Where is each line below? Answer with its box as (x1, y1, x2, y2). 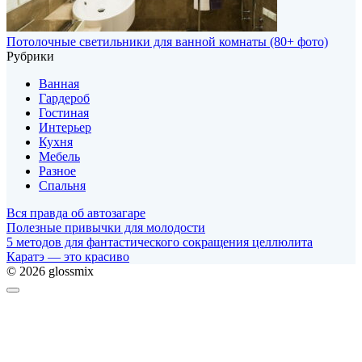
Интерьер (39, 120, 91, 134)
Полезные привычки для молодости (6, 220, 205, 234)
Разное (39, 163, 76, 178)
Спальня (39, 178, 86, 192)
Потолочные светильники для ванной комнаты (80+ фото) (6, 34, 328, 48)
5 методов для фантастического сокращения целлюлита (6, 234, 313, 249)
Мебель (39, 149, 80, 163)
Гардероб (39, 90, 90, 105)
